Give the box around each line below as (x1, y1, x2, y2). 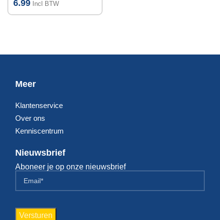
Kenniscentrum (15, 127, 64, 136)
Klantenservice (15, 101, 63, 110)
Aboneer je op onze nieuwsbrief (15, 163, 126, 171)
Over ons (15, 114, 45, 123)
